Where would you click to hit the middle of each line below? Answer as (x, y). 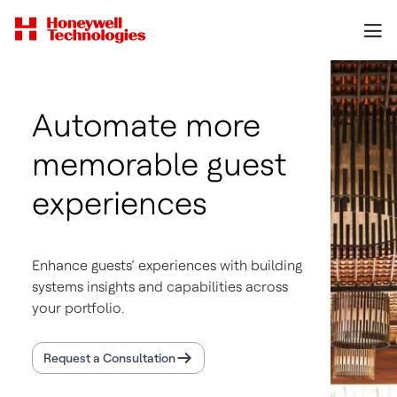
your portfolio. (78, 308)
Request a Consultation (109, 358)
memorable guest (159, 164)
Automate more (146, 125)
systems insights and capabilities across (160, 287)
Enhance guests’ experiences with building (167, 265)
